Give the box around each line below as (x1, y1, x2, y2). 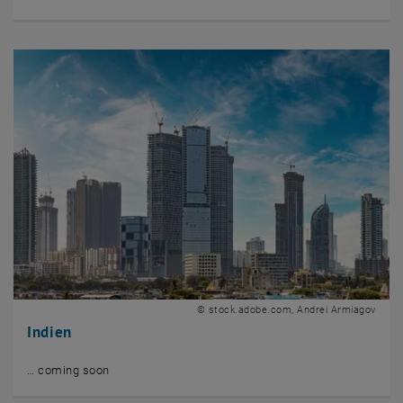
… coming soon (27, 363, 110, 378)
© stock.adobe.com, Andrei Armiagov (196, 304, 376, 317)
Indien (27, 322, 73, 343)
